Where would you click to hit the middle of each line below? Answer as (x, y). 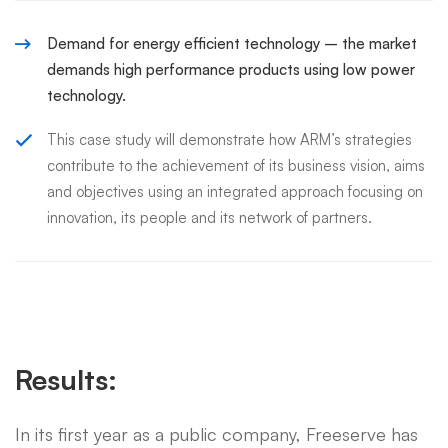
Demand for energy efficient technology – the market (232, 43)
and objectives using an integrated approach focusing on (235, 191)
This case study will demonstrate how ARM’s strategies (229, 139)
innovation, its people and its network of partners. (209, 217)
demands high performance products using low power (231, 69)
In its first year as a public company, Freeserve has (216, 434)
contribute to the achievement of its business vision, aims (236, 165)
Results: (66, 379)
